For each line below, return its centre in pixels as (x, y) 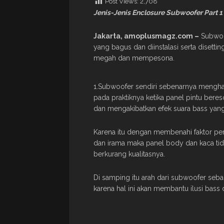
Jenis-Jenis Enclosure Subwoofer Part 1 (158, 12)
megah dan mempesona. (134, 58)
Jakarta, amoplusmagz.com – (146, 36)
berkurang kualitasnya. (129, 154)
